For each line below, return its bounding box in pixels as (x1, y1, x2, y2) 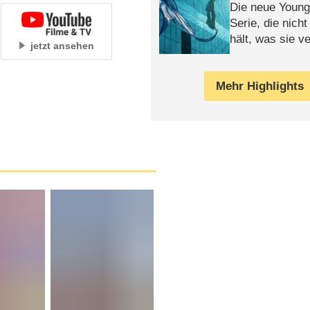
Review (230, 48, 268, 62)
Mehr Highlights (216, 79, 304, 93)
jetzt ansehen (30, 39, 95, 51)
